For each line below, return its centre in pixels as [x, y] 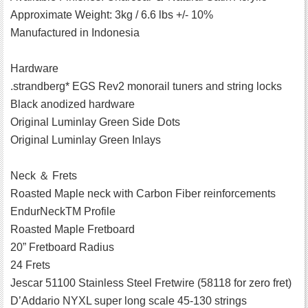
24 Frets [30, 265]
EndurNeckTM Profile [63, 212]
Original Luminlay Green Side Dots [95, 122]
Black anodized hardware [73, 104]
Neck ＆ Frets [44, 176]
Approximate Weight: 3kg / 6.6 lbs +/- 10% [112, 15]
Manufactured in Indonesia [75, 33]
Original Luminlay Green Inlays [86, 140]
